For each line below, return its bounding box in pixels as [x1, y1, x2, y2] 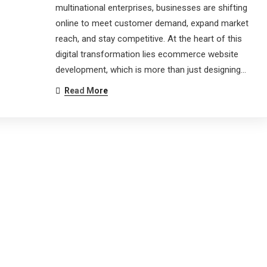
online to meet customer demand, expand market [55, 18, 249, 29]
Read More [64, 86, 108, 95]
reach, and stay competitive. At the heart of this [55, 33, 242, 44]
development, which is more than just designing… [55, 64, 246, 75]
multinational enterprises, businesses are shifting [55, 2, 247, 13]
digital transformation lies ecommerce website [55, 49, 238, 60]
